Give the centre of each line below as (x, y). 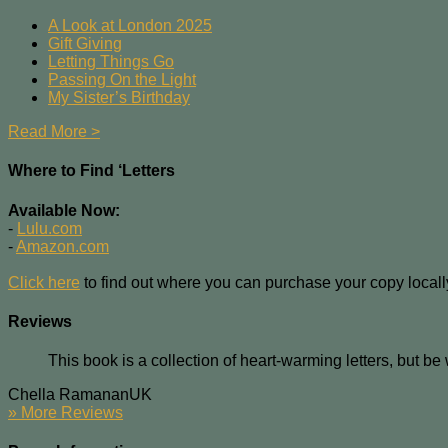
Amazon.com (62, 246)
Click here (44, 282)
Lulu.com (49, 228)
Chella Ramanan (68, 395)
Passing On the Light (122, 80)
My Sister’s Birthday (119, 98)
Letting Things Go (111, 62)
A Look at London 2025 (130, 26)
